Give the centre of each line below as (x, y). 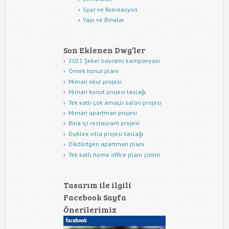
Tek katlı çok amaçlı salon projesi (115, 102)
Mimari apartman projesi (102, 112)
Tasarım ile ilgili (97, 185)
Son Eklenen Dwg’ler (104, 50)
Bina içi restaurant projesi (104, 123)
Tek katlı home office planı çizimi (114, 154)
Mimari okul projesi (95, 81)
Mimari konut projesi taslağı (107, 92)
